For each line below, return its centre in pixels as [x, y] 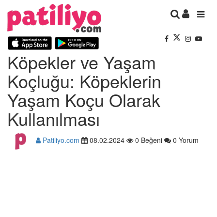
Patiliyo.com [60, 140]
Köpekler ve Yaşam [82, 62]
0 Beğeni [148, 140]
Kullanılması [54, 118]
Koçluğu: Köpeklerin [84, 80]
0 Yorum [185, 140]
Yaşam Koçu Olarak [84, 99]
